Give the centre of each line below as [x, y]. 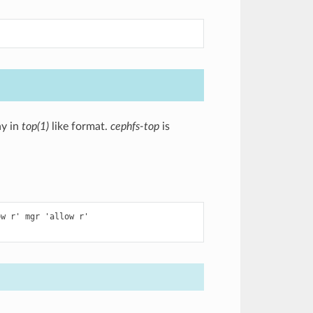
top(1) [35, 126]
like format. [79, 126]
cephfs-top [134, 126]
